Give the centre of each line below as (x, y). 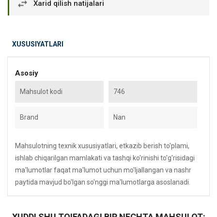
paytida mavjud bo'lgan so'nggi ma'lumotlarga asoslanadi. (103, 182)
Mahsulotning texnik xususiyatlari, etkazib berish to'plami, (102, 146)
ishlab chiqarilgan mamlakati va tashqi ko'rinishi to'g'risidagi (105, 158)
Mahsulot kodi (41, 92)
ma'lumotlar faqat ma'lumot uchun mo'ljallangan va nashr (103, 170)
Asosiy (27, 73)
